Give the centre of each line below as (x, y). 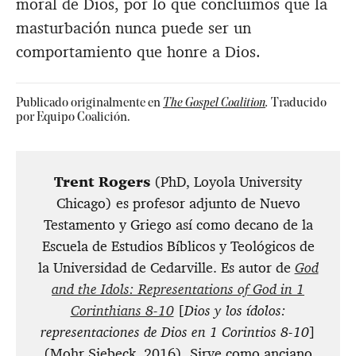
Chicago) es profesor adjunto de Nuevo (178, 204)
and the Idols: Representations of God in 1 (178, 290)
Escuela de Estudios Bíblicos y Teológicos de (178, 247)
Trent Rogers (102, 182)
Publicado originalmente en (89, 104)
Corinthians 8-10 (122, 311)
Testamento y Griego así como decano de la (178, 225)
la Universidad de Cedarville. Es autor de (166, 268)
